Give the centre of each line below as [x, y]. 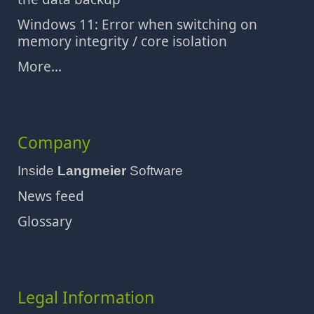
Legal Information [86, 297]
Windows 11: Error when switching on [137, 25]
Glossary [45, 221]
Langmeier [92, 171]
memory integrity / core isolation [122, 41]
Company [54, 142]
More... [40, 67]
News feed [51, 196]
